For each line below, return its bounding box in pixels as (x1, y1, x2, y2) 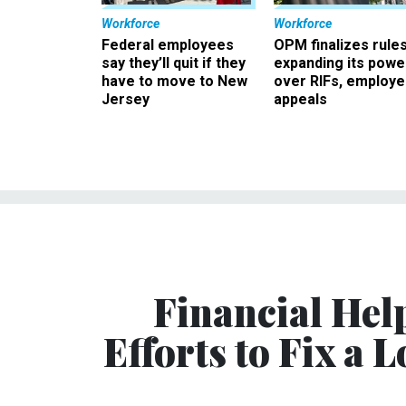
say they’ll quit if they (101, 53, 246, 72)
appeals (274, 90, 327, 108)
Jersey (101, 90, 150, 108)
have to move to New (101, 72, 247, 90)
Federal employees (101, 35, 234, 53)
